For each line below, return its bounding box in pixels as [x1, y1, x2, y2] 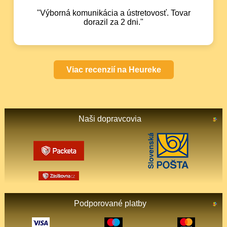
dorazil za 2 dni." [84, 17, 143, 26]
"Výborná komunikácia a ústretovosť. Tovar [36, 8, 191, 17]
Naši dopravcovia [79, 114, 141, 123]
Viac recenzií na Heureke [66, 65, 161, 74]
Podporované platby [73, 199, 146, 208]
